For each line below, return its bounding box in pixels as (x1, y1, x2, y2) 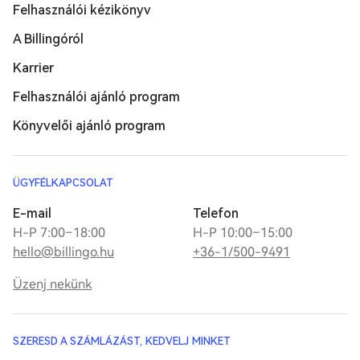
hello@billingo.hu (13, 243, 114, 260)
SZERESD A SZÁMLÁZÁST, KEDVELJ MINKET (13, 334, 231, 347)
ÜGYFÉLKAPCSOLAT (13, 176, 113, 189)
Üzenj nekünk (13, 276, 92, 292)
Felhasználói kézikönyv (13, 2, 151, 18)
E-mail (13, 205, 51, 221)
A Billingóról (13, 31, 84, 47)
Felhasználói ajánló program (13, 88, 180, 104)
